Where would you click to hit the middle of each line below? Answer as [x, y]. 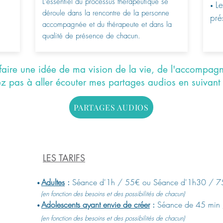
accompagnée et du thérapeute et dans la [107, 24]
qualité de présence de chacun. [91, 36]
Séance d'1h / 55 [102, 182]
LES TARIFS [64, 158]
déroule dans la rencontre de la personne [106, 13]
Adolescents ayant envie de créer [96, 205]
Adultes [53, 182]
